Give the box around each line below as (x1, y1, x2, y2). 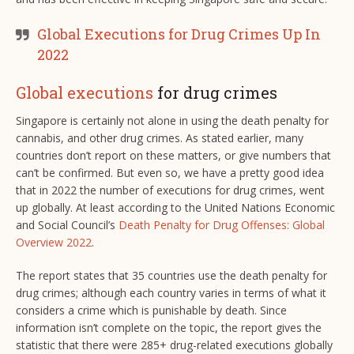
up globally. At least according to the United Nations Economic (16, 200, 335, 216)
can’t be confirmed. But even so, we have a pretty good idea (16, 165, 324, 181)
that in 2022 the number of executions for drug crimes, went (16, 183, 325, 198)
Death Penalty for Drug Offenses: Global (119, 217, 325, 233)
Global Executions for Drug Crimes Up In (37, 24, 321, 44)
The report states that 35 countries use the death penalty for (16, 268, 327, 284)
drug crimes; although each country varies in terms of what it (16, 285, 326, 301)
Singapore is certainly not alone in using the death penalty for (16, 113, 329, 129)
